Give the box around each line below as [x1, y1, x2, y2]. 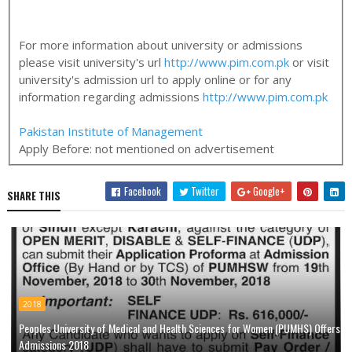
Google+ [251, 183, 286, 200]
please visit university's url [19, 53, 165, 70]
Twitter [189, 183, 220, 200]
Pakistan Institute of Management [19, 123, 203, 139]
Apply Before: [19, 140, 96, 156]
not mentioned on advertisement [95, 140, 275, 156]
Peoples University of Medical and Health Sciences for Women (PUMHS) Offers [18, 320, 340, 337]
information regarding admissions [19, 88, 203, 104]
